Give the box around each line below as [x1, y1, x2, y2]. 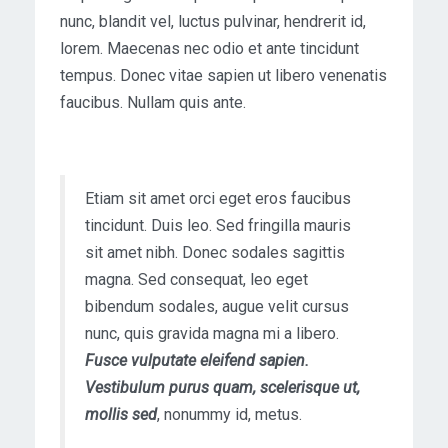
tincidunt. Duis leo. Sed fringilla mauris [85, 216, 351, 236]
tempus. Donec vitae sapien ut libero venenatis [60, 66, 387, 86]
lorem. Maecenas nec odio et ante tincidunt [60, 39, 359, 59]
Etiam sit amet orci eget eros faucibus [85, 189, 351, 209]
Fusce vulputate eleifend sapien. [85, 351, 309, 371]
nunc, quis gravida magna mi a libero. [85, 324, 339, 344]
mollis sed [85, 405, 157, 425]
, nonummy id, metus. [157, 405, 302, 425]
